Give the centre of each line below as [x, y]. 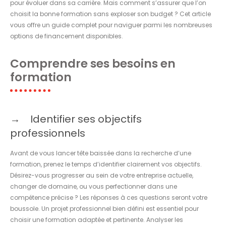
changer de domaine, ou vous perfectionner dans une [94, 186]
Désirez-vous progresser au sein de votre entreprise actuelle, [102, 175]
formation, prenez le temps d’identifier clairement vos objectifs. [106, 164]
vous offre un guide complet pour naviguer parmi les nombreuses [111, 25]
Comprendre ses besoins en [93, 63]
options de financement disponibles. [67, 36]
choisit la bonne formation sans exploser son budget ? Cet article [110, 14]
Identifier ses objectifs [86, 119]
